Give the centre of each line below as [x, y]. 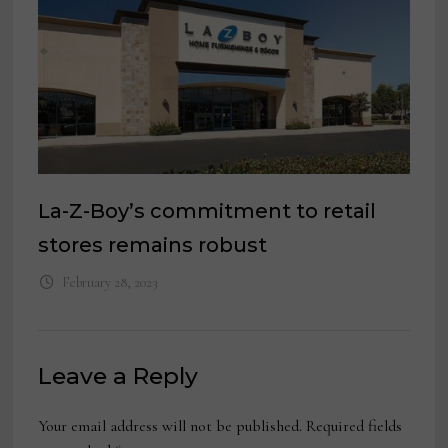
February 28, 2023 [109, 283]
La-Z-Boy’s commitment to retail [207, 211]
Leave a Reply [118, 376]
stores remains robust [153, 245]
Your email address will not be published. [170, 426]
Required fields [354, 426]
